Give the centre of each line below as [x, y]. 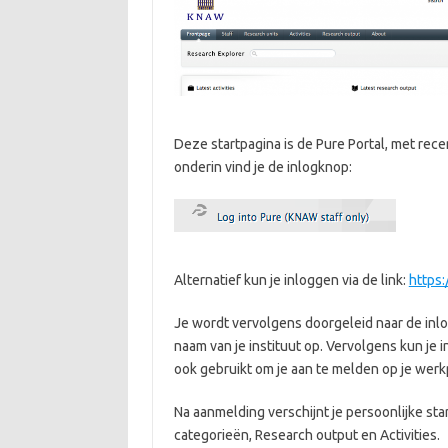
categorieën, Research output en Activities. [306, 435]
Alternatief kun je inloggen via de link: [291, 280]
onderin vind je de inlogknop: [262, 167]
